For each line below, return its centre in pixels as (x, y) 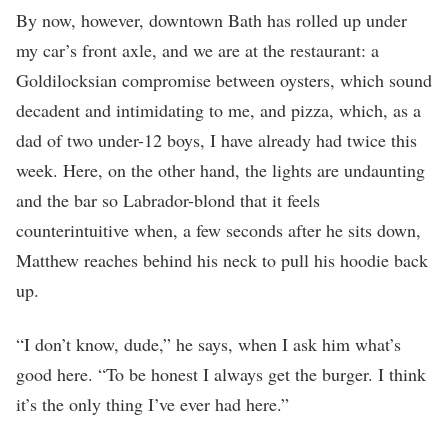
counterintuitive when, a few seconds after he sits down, (218, 229)
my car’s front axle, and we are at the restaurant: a (197, 49)
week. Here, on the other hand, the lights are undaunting (220, 169)
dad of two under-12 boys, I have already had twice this (216, 139)
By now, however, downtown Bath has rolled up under (211, 19)
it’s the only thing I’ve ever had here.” (155, 403)
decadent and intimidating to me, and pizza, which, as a (218, 109)
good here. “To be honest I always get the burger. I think (221, 373)
